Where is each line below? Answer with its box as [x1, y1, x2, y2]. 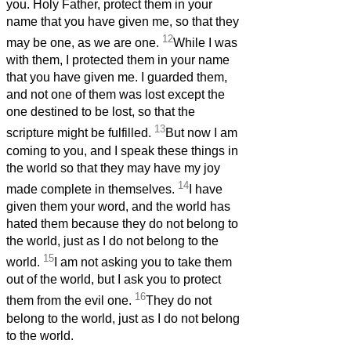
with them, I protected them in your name [6, 53, 230, 67]
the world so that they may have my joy [6, 161, 220, 175]
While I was [173, 36, 237, 50]
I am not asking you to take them [54, 255, 232, 270]
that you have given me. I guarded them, [6, 71, 227, 85]
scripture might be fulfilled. [6, 126, 154, 140]
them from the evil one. [6, 294, 135, 308]
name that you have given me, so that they [6, 15, 239, 29]
